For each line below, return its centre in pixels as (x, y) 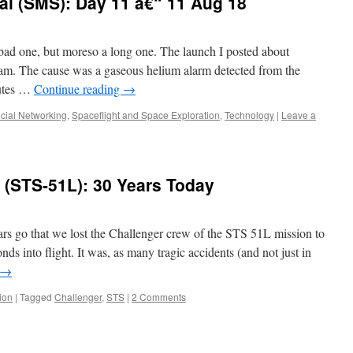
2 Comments (159, 297)
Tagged (36, 297)
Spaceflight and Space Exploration (146, 115)
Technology (249, 115)
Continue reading (78, 89)
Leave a (299, 115)
